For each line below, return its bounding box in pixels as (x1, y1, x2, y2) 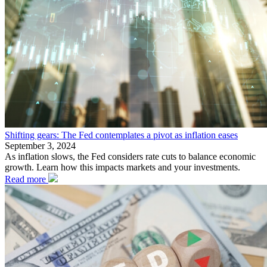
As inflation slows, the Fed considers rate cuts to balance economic (5, 151, 256, 162)
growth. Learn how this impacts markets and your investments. (5, 162, 240, 173)
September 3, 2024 (5, 141, 76, 151)
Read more (5, 174, 48, 185)
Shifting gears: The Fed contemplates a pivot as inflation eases (5, 130, 238, 141)
